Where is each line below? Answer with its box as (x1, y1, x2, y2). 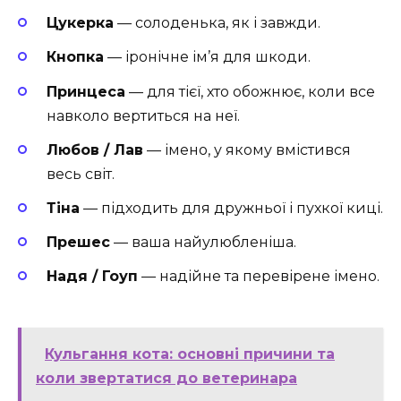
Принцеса (47, 82, 125, 100)
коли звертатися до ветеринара (36, 369, 297, 387)
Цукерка (47, 14, 114, 32)
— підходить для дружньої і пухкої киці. (80, 200, 383, 217)
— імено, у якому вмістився (143, 141, 351, 158)
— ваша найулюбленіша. (110, 234, 296, 252)
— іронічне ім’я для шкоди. (104, 48, 311, 66)
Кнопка (47, 48, 104, 66)
